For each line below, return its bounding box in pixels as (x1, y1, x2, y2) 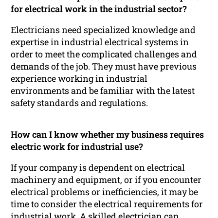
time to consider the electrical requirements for (11, 198, 203, 210)
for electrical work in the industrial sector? (11, 3, 187, 15)
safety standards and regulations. (11, 97, 148, 109)
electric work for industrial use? (11, 141, 144, 153)
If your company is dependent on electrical (11, 162, 185, 174)
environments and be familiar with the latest (11, 85, 195, 97)
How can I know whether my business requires (11, 128, 204, 141)
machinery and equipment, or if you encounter (11, 174, 202, 186)
